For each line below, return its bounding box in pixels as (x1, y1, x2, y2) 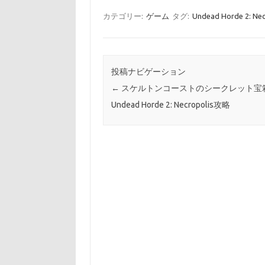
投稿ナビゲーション (111, 67, 186, 77)
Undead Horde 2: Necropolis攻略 (111, 100, 230, 110)
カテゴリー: (102, 12, 145, 20)
